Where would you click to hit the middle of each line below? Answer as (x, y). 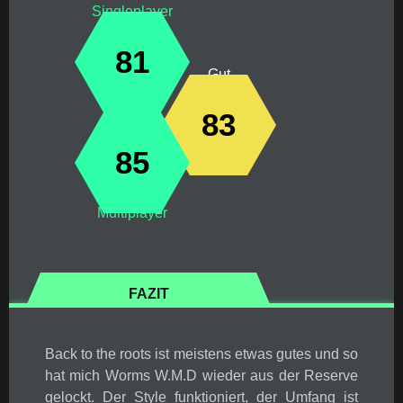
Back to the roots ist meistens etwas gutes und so (201, 354)
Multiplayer (132, 213)
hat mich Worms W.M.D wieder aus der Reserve (201, 376)
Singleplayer (132, 11)
